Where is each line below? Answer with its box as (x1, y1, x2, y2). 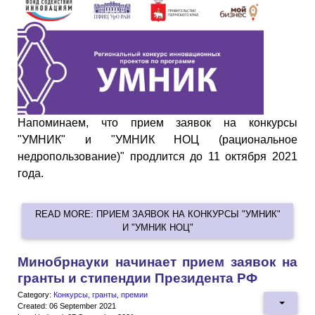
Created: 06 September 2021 (18, 302, 116, 311)
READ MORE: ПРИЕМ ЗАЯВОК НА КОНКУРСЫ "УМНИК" (34, 209, 281, 220)
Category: (18, 290, 53, 300)
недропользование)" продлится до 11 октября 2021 (18, 150, 297, 162)
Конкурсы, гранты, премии (53, 290, 148, 300)
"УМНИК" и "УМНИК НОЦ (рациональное (18, 133, 297, 146)
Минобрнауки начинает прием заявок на (18, 255, 297, 270)
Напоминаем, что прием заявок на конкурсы (18, 116, 297, 129)
